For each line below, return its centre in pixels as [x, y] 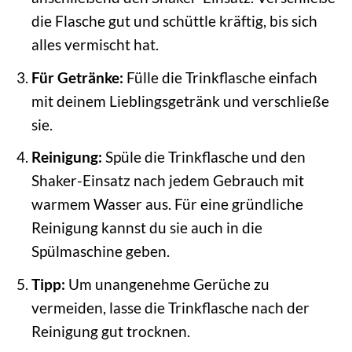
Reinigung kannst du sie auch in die [147, 228]
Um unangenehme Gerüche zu [167, 284]
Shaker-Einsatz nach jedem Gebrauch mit [167, 181]
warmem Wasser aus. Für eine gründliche [167, 204]
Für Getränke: [77, 77]
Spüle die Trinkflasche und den [203, 157]
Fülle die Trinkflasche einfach [220, 77]
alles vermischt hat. [95, 45]
